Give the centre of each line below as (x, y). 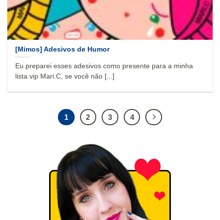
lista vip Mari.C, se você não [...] (65, 77)
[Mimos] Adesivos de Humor (63, 49)
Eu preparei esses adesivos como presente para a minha (104, 66)
